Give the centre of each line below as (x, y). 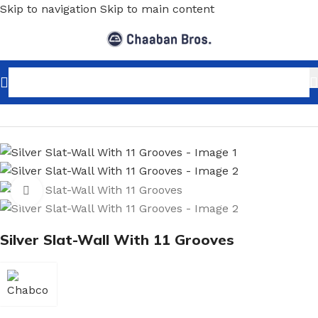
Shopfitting (67, 95)
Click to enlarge (83, 191)
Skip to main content (157, 9)
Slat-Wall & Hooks (149, 95)
